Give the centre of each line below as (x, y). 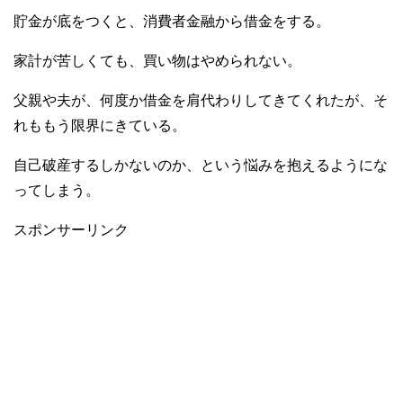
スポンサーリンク (71, 230)
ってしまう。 (57, 191)
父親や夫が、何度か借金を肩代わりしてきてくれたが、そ (201, 101)
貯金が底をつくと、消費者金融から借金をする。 (172, 22)
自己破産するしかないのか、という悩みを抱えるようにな (201, 166)
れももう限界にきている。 (100, 126)
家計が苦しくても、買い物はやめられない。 (157, 61)
